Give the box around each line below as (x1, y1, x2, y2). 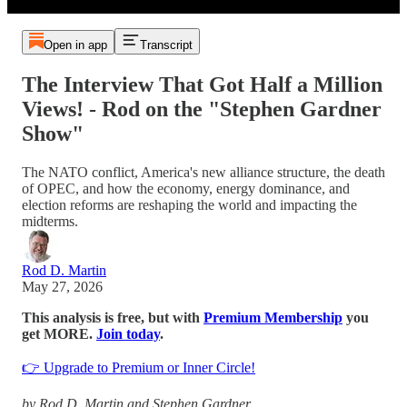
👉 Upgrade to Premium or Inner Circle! (22, 359, 255, 375)
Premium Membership (203, 309, 342, 325)
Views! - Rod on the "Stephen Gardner (22, 96, 382, 121)
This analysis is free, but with (22, 309, 203, 325)
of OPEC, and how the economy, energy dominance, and (22, 180, 350, 196)
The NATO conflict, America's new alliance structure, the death (22, 164, 385, 180)
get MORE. (22, 325, 96, 342)
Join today (96, 325, 160, 342)
